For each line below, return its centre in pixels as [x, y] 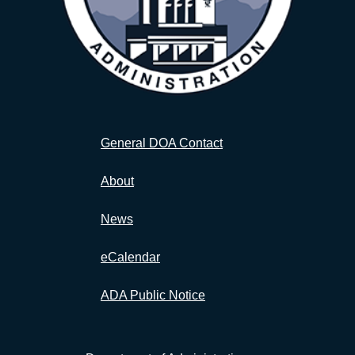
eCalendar [130, 257]
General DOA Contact [162, 143]
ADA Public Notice [153, 295]
